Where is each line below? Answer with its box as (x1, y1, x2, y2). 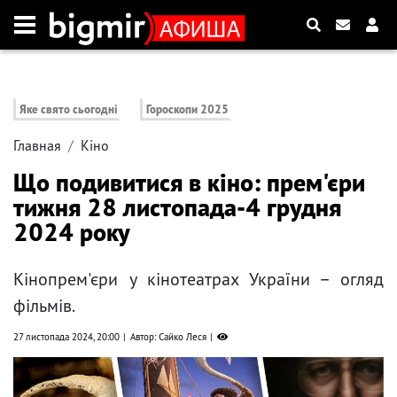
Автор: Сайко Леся (130, 331, 206, 344)
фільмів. (13, 294, 75, 318)
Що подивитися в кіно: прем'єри (13, 166, 365, 199)
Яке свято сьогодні (19, 102, 118, 118)
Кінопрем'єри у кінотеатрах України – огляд (13, 268, 384, 292)
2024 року (13, 215, 130, 249)
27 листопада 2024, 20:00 (13, 331, 120, 344)
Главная (13, 136, 61, 155)
